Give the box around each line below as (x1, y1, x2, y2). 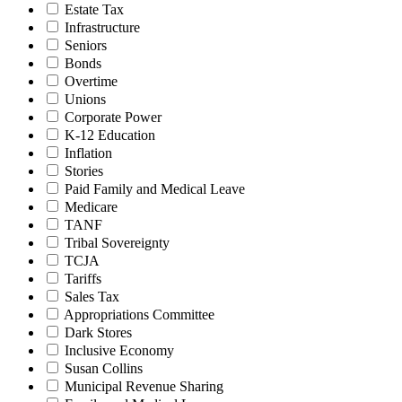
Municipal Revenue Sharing (65, 378, 223, 394)
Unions (65, 91, 106, 107)
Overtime (65, 73, 118, 89)
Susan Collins (65, 360, 143, 376)
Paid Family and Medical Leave (65, 180, 245, 197)
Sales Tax (65, 288, 119, 304)
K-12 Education (65, 127, 155, 143)
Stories (65, 162, 103, 179)
